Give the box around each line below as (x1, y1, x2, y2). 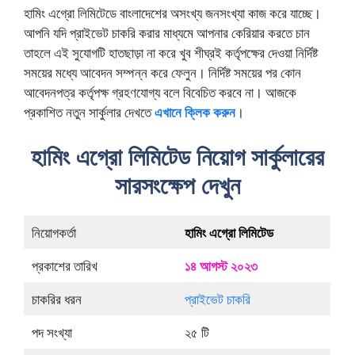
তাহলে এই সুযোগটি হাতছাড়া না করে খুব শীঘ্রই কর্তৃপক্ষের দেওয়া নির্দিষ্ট (24, 44, 318, 63)
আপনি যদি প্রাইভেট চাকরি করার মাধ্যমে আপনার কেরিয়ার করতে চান (24, 24, 310, 43)
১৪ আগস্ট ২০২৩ (184, 256, 258, 275)
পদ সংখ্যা (31, 323, 72, 342)
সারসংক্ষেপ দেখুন (115, 168, 240, 201)
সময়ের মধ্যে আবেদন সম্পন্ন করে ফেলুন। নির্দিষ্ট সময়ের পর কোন (24, 63, 301, 82)
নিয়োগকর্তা (31, 223, 76, 242)
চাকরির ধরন (31, 289, 82, 308)
